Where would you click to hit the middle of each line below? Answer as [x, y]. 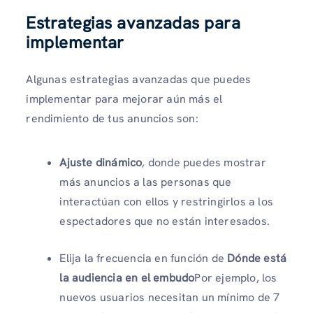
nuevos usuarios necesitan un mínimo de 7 [170, 298]
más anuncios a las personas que [146, 182]
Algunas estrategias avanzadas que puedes [139, 79]
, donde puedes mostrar [204, 163]
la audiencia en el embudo [127, 278]
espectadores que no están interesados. [165, 221]
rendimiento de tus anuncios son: [112, 118]
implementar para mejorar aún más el [124, 99]
